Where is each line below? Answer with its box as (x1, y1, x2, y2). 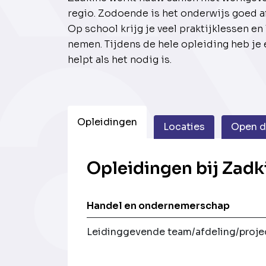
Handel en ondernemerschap (87, 199, 230, 212)
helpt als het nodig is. (68, 53, 176, 66)
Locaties (163, 121, 205, 134)
